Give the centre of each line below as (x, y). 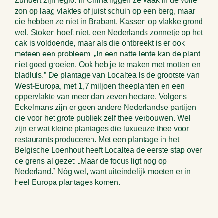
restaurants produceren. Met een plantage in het (97, 139)
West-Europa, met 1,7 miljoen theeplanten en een (100, 86)
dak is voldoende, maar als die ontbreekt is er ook (100, 43)
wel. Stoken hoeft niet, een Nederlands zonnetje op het (109, 32)
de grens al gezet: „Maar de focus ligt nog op (91, 161)
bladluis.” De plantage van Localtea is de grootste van (107, 75)
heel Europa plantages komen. (67, 182)
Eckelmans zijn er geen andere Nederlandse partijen (105, 107)
